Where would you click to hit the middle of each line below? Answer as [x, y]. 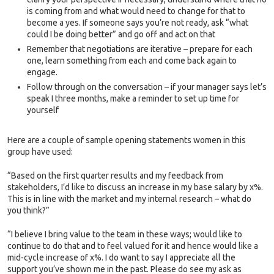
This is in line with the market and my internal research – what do [129, 198]
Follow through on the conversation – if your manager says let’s [147, 87]
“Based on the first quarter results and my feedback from [115, 175]
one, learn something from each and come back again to [132, 60]
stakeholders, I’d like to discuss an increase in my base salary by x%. [135, 187]
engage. [42, 72]
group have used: [40, 151]
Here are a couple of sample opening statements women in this [127, 140]
